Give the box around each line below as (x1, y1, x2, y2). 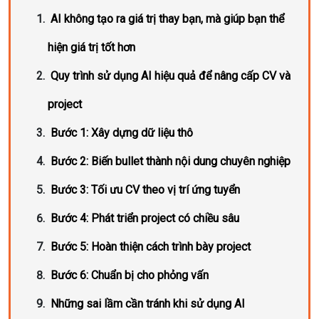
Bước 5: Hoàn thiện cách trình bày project (51, 240, 251, 253)
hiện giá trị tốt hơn (48, 41, 135, 54)
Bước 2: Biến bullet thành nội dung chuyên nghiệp (51, 155, 291, 168)
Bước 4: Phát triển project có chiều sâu (51, 211, 239, 225)
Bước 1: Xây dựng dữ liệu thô (51, 126, 193, 140)
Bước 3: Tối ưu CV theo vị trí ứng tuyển (51, 183, 240, 197)
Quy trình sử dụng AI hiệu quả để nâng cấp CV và (51, 69, 291, 83)
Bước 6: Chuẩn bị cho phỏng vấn (51, 268, 209, 282)
